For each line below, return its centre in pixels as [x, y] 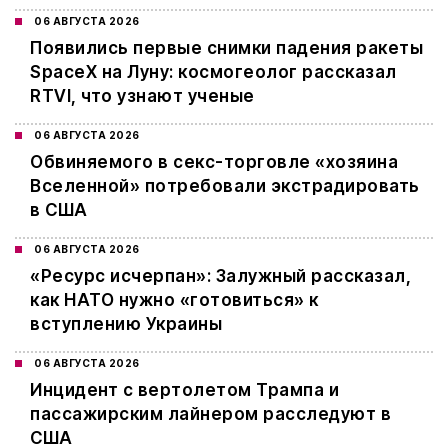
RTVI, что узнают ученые [142, 96]
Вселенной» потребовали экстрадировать [225, 186]
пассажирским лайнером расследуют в [210, 414]
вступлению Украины [126, 324]
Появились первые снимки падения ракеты [226, 48]
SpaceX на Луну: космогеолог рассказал [213, 72]
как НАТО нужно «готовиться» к [174, 300]
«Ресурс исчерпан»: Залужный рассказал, [220, 276]
